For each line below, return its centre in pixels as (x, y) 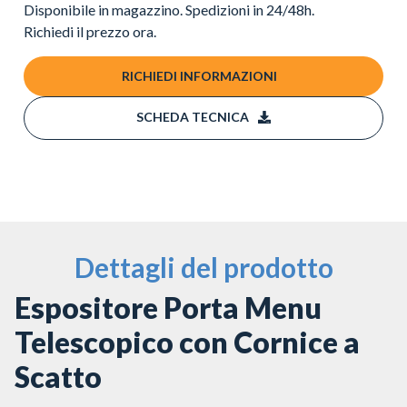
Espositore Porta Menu (168, 307)
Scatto (58, 376)
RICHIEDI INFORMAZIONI (199, 75)
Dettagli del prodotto (203, 267)
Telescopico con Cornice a (187, 342)
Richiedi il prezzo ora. (90, 32)
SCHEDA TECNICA (193, 116)
